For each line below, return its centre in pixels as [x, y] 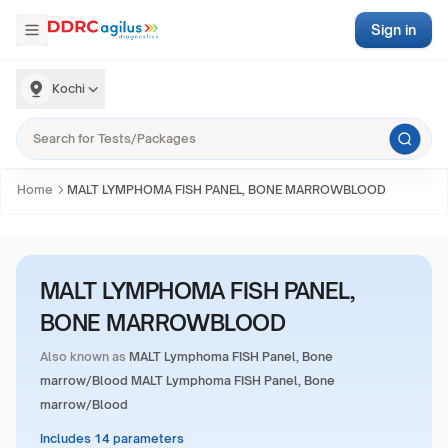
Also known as [83, 356]
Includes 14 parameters [112, 438]
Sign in [393, 29]
